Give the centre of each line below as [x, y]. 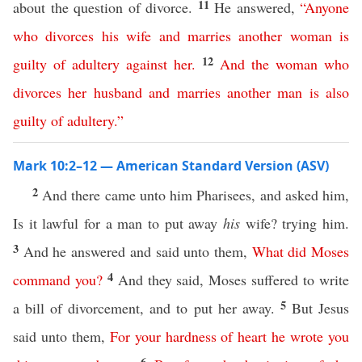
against [147, 64]
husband [118, 92]
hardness [191, 336]
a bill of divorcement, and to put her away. [147, 308]
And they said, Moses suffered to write [234, 280]
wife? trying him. [295, 223]
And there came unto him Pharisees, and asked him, [196, 195]
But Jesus [320, 308]
